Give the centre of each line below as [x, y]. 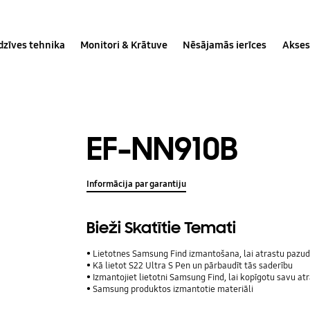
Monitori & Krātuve [124, 45]
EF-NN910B [163, 149]
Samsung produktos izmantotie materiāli [173, 290]
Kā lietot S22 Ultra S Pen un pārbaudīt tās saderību [193, 266]
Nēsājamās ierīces [225, 45]
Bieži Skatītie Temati [162, 228]
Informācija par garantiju [137, 184]
